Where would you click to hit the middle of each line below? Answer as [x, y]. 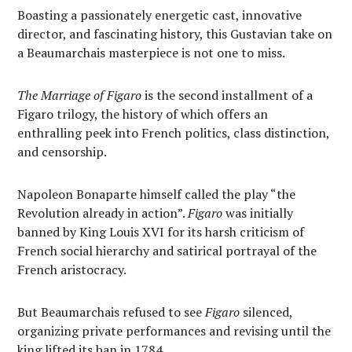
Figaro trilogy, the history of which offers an [143, 114]
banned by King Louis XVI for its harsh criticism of [161, 231]
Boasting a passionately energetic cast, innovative [160, 15]
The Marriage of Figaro [80, 95]
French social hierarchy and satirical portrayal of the [167, 250]
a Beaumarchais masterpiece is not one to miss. [152, 52]
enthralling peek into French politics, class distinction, [174, 132]
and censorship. [62, 151]
